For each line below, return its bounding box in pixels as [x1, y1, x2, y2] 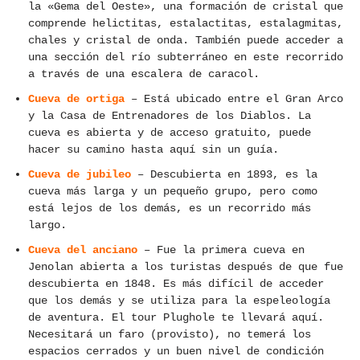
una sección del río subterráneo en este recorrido [28, 51, 343, 64]
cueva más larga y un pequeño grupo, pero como [28, 185, 317, 198]
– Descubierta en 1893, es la [131, 168, 317, 182]
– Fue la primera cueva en [137, 243, 305, 257]
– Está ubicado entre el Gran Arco [125, 92, 343, 106]
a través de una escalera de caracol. [28, 67, 260, 81]
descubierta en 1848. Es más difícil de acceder [28, 277, 324, 291]
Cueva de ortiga [28, 92, 125, 106]
